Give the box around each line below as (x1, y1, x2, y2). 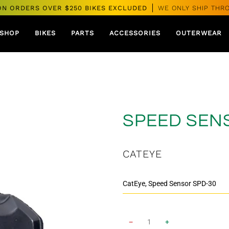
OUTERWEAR (176, 29, 222, 37)
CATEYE (123, 148, 162, 160)
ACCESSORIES (109, 29, 161, 37)
